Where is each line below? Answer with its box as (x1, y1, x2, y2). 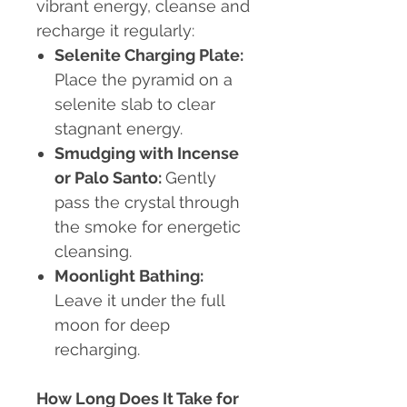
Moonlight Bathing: (55, 266, 203, 286)
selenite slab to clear (55, 94, 215, 114)
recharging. (55, 340, 140, 360)
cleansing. (55, 242, 132, 262)
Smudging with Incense (55, 144, 239, 164)
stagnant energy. (55, 119, 183, 139)
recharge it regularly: (36, 21, 194, 41)
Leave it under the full (55, 291, 224, 311)
